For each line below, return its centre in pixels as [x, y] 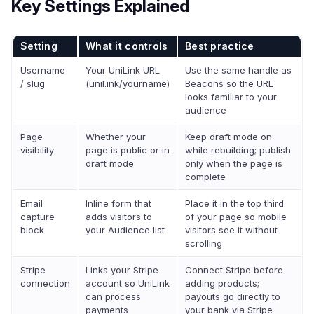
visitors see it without [231, 230]
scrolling [204, 243]
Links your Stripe [122, 270]
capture [37, 217]
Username [43, 70]
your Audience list [125, 230]
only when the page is [234, 163]
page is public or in [128, 150]
